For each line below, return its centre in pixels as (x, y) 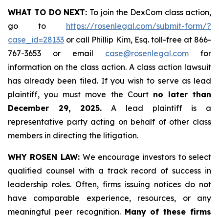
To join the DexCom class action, (151, 12)
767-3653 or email (56, 53)
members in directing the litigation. (73, 135)
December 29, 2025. (55, 108)
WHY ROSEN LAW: (45, 157)
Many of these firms (168, 212)
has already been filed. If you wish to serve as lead (109, 81)
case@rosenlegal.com (147, 53)
